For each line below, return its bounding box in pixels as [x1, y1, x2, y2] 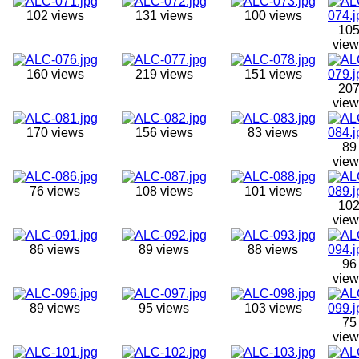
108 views [135, 184, 193, 198]
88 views [248, 242, 298, 256]
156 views [135, 125, 193, 139]
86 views [30, 242, 80, 256]
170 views [26, 125, 84, 139]
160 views [26, 67, 84, 81]
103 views [244, 301, 302, 315]
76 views [30, 184, 80, 198]
